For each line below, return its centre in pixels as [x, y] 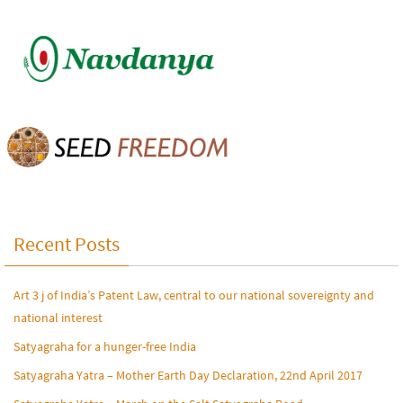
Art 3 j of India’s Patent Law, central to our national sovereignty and [194, 296]
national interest [58, 318]
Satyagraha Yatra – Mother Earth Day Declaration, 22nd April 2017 [188, 376]
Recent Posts [67, 244]
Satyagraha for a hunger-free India [105, 347]
